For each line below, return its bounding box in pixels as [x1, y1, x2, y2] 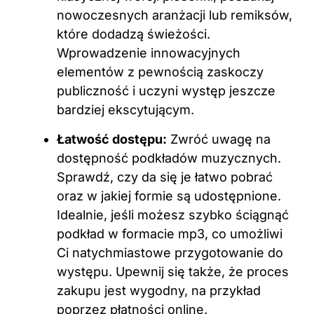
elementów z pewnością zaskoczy [57, 64, 264, 80]
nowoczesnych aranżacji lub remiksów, [57, 8, 292, 23]
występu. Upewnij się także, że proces [57, 264, 289, 279]
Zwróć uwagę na [167, 131, 271, 146]
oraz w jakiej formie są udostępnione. [57, 188, 281, 203]
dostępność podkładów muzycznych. [57, 150, 281, 165]
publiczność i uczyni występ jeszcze [57, 83, 275, 99]
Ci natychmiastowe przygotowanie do [57, 245, 283, 260]
